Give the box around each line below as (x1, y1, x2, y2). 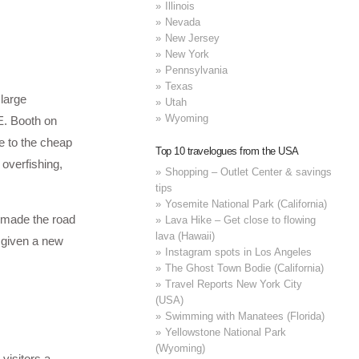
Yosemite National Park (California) (165, 197, 328, 210)
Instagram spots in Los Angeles (165, 245, 313, 258)
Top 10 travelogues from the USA (155, 145, 299, 158)
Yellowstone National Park (165, 325, 287, 338)
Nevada (165, 15, 201, 28)
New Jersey (165, 31, 220, 44)
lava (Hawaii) (155, 229, 216, 242)
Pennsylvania (165, 63, 228, 76)
